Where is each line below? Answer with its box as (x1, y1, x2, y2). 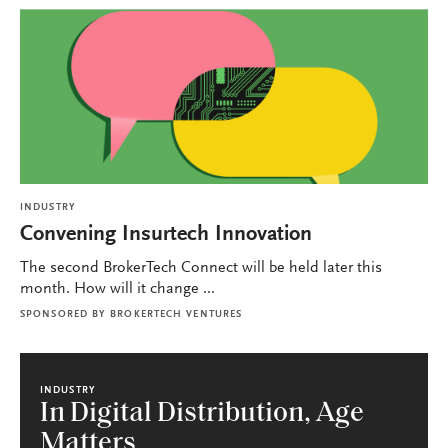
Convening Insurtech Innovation (20, 224, 312, 246)
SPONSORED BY (20, 310, 107, 320)
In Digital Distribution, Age (40, 400, 364, 428)
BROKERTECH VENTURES (110, 310, 243, 320)
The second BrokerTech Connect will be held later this (20, 260, 382, 276)
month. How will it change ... (20, 281, 215, 297)
